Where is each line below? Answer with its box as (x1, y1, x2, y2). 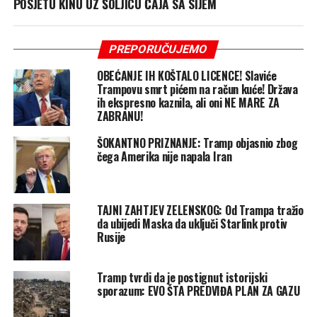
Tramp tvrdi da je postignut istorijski (96, 268, 267, 286)
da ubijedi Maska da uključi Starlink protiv (96, 214, 288, 232)
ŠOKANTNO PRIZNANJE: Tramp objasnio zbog (96, 134, 298, 151)
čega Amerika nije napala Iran (96, 147, 232, 165)
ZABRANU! (96, 107, 143, 125)
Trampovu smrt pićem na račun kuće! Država (96, 80, 298, 98)
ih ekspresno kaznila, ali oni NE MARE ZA (96, 93, 280, 111)
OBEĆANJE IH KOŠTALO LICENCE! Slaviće (96, 67, 277, 84)
